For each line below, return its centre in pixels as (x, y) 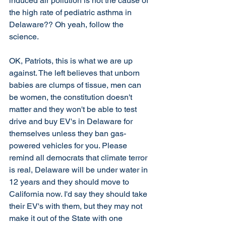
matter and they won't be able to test (74, 109)
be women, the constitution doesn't (72, 97)
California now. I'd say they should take (79, 194)
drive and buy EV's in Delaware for (72, 121)
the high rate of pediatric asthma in (71, 12)
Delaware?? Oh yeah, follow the (67, 24)
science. (25, 37)
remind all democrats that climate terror (79, 158)
